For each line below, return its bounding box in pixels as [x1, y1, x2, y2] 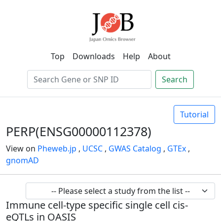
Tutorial [180, 109, 209, 120]
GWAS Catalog [109, 143, 161, 154]
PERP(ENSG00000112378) [6, 123, 151, 140]
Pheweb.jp [37, 143, 76, 154]
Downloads [72, 51, 115, 62]
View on [6, 143, 37, 154]
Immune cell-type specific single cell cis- [6, 198, 188, 212]
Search [162, 74, 187, 85]
